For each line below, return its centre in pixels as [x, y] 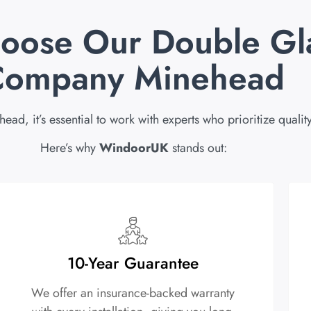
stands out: [197, 148]
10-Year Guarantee [133, 263]
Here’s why [69, 148]
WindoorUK [134, 148]
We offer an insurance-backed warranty [133, 293]
